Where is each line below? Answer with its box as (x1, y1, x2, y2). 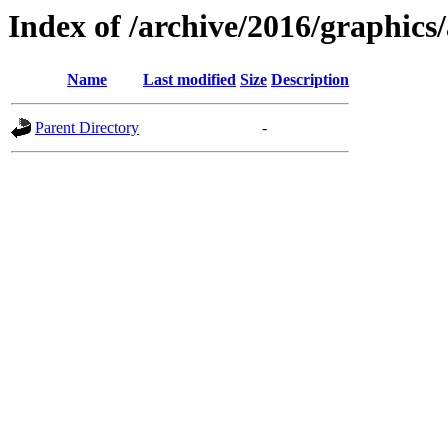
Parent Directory (35, 119, 139, 137)
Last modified (143, 71, 236, 89)
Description (271, 71, 349, 89)
